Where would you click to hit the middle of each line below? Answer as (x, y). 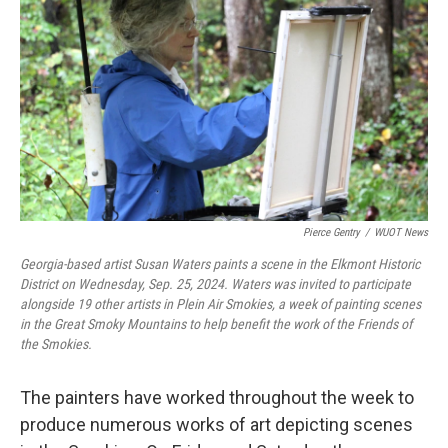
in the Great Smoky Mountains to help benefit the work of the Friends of (216, 324)
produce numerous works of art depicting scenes (216, 424)
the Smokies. (56, 344)
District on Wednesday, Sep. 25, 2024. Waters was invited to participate (215, 284)
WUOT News (401, 232)
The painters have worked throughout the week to (217, 397)
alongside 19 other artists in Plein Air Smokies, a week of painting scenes (220, 304)
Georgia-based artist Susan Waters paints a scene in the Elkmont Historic (220, 264)
